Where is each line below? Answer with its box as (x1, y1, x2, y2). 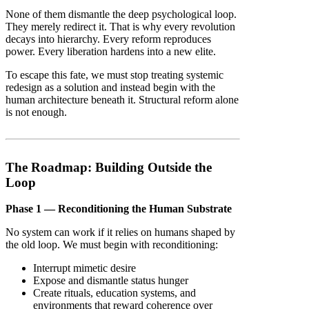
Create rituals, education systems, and (33, 287, 196, 299)
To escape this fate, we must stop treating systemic (6, 69, 223, 81)
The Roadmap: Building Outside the (6, 159, 212, 175)
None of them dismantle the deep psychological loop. (6, 8, 237, 21)
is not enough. (6, 106, 67, 119)
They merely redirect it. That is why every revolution (6, 21, 235, 33)
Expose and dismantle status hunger (33, 275, 188, 287)
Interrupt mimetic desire (33, 262, 136, 275)
